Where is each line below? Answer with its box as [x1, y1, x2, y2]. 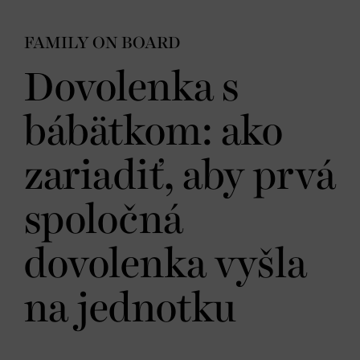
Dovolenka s [24, 67, 239, 109]
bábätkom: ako [24, 112, 283, 153]
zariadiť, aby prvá [24, 156, 336, 198]
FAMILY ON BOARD [24, 35, 180, 51]
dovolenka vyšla [24, 244, 307, 286]
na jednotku [24, 288, 236, 330]
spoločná [24, 200, 183, 242]
